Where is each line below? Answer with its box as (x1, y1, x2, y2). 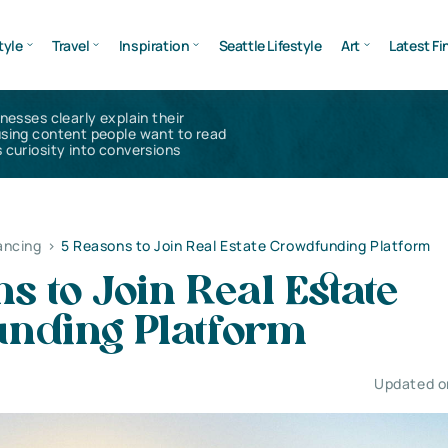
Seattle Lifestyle (218, 35, 322, 55)
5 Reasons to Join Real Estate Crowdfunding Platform (61, 236, 431, 255)
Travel (51, 35, 90, 55)
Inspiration (118, 35, 190, 55)
